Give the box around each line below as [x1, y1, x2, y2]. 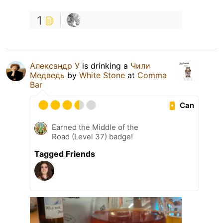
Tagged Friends [34, 149, 95, 159]
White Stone [79, 70, 127, 81]
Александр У [30, 61, 80, 71]
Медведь [30, 70, 65, 81]
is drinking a [80, 61, 130, 71]
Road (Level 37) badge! [52, 132, 133, 142]
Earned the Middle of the [52, 122, 138, 132]
